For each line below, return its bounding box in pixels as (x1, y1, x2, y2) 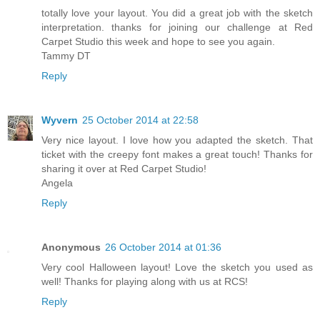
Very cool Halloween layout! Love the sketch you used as (41, 261, 313, 274)
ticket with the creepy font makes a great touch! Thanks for (41, 149, 313, 161)
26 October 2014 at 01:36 (105, 241, 221, 254)
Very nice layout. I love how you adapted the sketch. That (41, 134, 313, 146)
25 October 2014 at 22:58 (82, 114, 199, 126)
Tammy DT (41, 50, 91, 62)
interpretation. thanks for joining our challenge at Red (41, 21, 313, 34)
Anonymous (41, 241, 101, 254)
